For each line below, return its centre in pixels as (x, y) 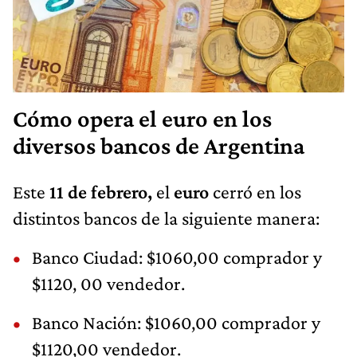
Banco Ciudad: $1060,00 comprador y (177, 257)
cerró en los (255, 191)
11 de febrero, (101, 191)
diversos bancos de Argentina (159, 145)
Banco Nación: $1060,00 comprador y (176, 322)
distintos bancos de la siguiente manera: (166, 218)
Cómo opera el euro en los (142, 118)
